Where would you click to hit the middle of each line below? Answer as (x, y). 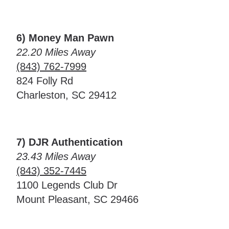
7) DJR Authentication (70, 142)
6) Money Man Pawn (65, 38)
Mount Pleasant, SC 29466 (77, 199)
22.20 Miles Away (56, 52)
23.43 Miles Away (56, 156)
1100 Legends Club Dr (67, 185)
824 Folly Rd (45, 81)
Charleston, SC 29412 (66, 95)
